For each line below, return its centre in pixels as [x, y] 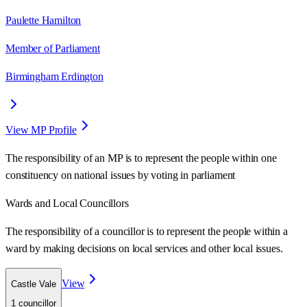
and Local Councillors [81, 203]
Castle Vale [34, 284]
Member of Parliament [53, 48]
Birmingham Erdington [54, 76]
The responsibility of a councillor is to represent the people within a [147, 231]
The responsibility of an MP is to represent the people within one [141, 158]
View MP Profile [41, 130]
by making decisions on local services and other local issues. [156, 248]
